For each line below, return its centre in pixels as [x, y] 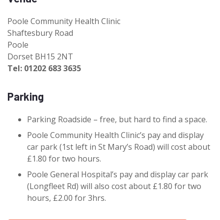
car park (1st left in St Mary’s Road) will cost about [119, 147]
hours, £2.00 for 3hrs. [67, 198]
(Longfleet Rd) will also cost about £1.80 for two [114, 186]
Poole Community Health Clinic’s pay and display [115, 135]
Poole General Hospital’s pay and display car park [118, 174]
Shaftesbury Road [40, 33]
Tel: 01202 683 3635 [44, 68]
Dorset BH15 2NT [40, 56]
